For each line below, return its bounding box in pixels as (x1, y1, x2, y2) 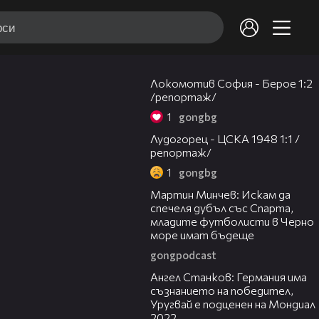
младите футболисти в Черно (150, 214, 314, 229)
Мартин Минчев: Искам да (150, 187, 291, 202)
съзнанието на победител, (150, 283, 293, 298)
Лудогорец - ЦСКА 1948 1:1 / (150, 132, 300, 146)
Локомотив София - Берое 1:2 (150, 76, 313, 90)
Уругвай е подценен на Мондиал (150, 297, 315, 311)
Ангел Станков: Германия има (150, 270, 307, 284)
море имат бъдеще (150, 228, 254, 242)
